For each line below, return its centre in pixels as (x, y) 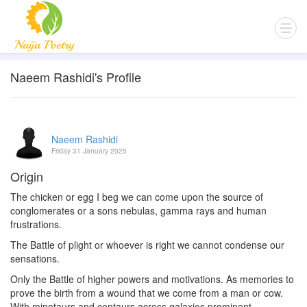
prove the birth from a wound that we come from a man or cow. (147, 293)
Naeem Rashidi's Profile (76, 77)
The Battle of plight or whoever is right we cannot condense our (147, 245)
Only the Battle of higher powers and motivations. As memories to (152, 279)
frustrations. (36, 224)
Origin (27, 176)
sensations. (35, 258)
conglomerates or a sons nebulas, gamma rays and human (138, 210)
